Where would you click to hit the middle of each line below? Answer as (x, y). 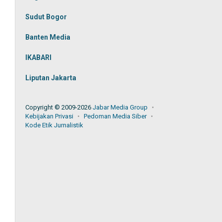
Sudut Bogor (46, 17)
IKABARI (39, 57)
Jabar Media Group (120, 107)
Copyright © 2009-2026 (59, 107)
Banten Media (48, 37)
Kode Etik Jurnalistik (55, 125)
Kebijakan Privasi (50, 116)
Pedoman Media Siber (115, 116)
